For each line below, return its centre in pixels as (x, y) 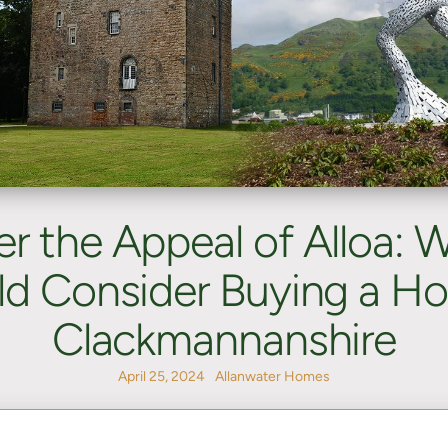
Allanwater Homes (272, 377)
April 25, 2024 (161, 377)
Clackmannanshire (224, 339)
